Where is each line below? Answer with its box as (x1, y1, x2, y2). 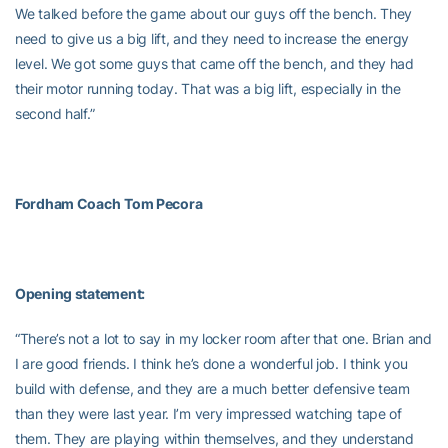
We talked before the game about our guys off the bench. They (15, 5, 413, 22)
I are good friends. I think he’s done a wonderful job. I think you (15, 355, 408, 372)
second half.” (15, 105, 95, 122)
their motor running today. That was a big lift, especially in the (15, 80, 401, 97)
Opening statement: (15, 285, 145, 302)
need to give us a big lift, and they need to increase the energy (15, 30, 410, 47)
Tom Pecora (124, 195, 203, 212)
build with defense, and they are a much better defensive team (15, 380, 410, 397)
